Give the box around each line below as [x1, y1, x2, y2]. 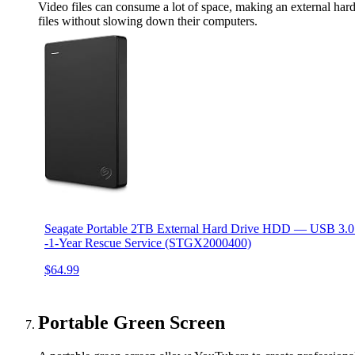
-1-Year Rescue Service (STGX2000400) [44, 236, 251, 250]
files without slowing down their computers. [38, 14, 258, 29]
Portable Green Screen [38, 312, 225, 334]
